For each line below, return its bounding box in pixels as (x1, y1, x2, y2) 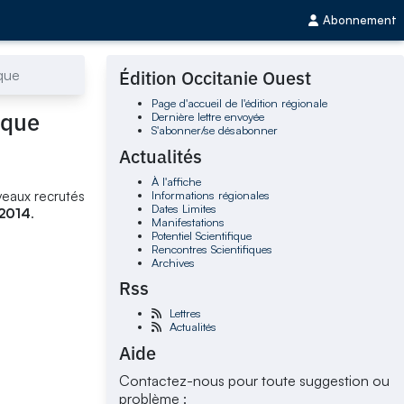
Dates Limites (151, 200, 216, 216)
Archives (151, 254, 195, 270)
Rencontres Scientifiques (151, 241, 272, 256)
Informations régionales (151, 187, 270, 202)
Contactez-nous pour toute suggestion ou (119, 371, 390, 390)
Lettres (169, 306, 201, 321)
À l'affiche (151, 173, 201, 188)
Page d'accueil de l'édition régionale (151, 96, 327, 111)
